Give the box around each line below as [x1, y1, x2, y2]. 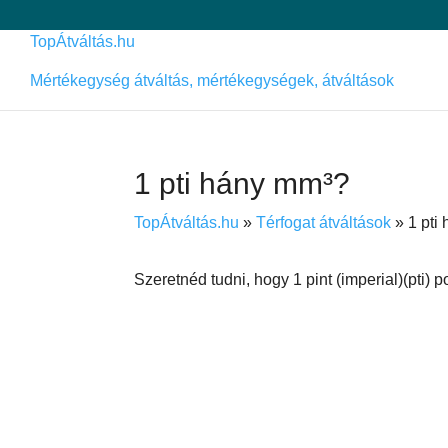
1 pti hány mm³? [134, 167, 351, 200]
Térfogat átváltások [256, 214, 392, 231]
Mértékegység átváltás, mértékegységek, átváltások [30, 72, 394, 89]
